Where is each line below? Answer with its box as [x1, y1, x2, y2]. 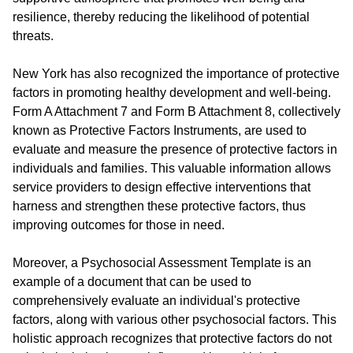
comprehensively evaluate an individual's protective [13, 294, 300, 307]
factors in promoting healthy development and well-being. [13, 86, 331, 99]
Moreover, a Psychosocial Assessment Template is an [13, 256, 311, 269]
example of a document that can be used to [13, 275, 251, 288]
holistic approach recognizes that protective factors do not [13, 332, 332, 345]
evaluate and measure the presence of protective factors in [13, 143, 337, 156]
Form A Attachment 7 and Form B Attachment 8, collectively [13, 105, 340, 118]
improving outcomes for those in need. [13, 218, 225, 232]
